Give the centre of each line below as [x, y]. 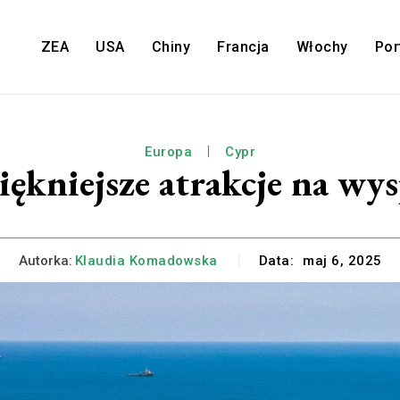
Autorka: [45, 260]
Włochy [322, 47]
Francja [243, 47]
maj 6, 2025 [342, 261]
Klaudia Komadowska [146, 260]
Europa [168, 152]
